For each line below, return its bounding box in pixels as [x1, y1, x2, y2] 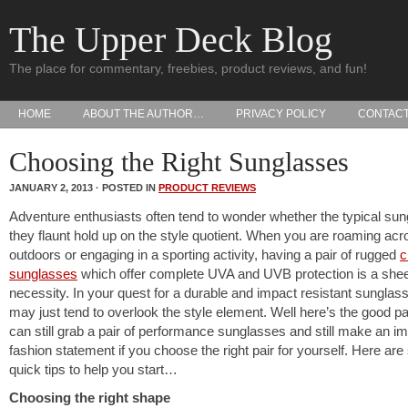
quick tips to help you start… [9, 362, 178, 377]
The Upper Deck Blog [9, 19, 332, 60]
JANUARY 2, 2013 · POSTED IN [9, 182, 158, 193]
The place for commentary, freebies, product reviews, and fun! [9, 61, 367, 76]
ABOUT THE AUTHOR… [83, 107, 204, 120]
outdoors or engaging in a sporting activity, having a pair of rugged [9, 247, 400, 262]
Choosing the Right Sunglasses [9, 147, 349, 177]
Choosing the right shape [9, 390, 170, 405]
